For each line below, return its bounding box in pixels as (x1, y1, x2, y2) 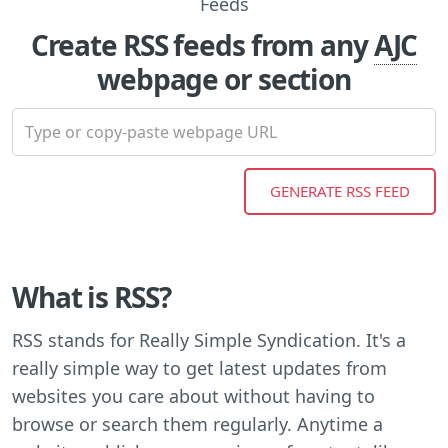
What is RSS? (12, 277, 171, 316)
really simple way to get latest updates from (12, 355, 387, 380)
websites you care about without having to (12, 383, 375, 408)
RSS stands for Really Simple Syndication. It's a (12, 327, 406, 352)
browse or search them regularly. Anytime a (12, 411, 383, 436)
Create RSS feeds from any (30, 25, 374, 64)
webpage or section (97, 59, 351, 98)
